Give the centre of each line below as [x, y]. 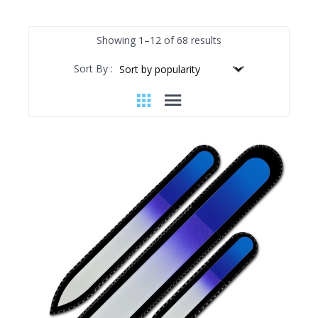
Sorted [236, 39]
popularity [243, 73]
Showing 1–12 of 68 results [159, 40]
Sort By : [93, 68]
